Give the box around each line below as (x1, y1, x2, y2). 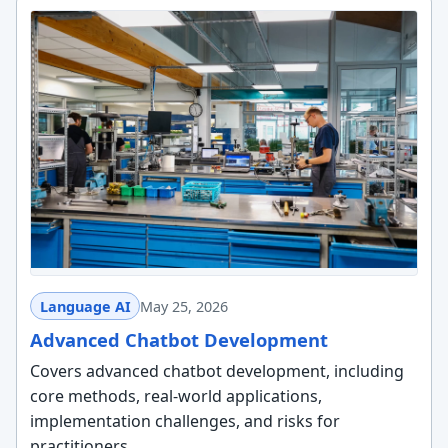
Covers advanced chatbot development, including (29, 359, 404, 382)
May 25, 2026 (140, 296, 229, 316)
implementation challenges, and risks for (29, 409, 340, 432)
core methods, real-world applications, (29, 384, 322, 407)
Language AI (39, 296, 131, 316)
